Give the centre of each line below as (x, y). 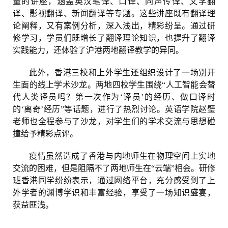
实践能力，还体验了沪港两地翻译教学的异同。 (98, 50)
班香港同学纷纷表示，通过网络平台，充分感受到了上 (114, 181)
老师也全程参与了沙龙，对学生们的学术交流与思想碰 (114, 122)
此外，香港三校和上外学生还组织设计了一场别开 (122, 73)
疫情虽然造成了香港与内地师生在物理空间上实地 (122, 156)
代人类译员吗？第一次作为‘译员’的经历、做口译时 (114, 97)
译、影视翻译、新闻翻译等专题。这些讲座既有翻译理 (114, 14)
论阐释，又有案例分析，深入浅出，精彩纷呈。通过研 (114, 26)
